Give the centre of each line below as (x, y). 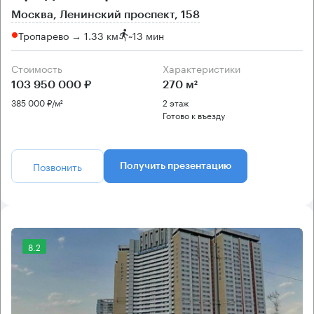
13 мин (148, 35)
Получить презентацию (176, 166)
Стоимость (40, 68)
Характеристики (205, 68)
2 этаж (176, 102)
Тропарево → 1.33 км (68, 35)
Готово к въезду (194, 115)
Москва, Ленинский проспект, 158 (105, 15)
